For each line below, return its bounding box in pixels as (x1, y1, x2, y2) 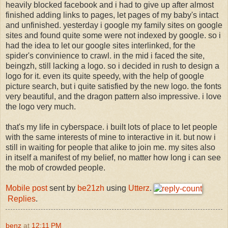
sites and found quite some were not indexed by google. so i (6, 31, 221, 40)
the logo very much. (6, 102, 76, 111)
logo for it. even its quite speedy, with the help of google (6, 71, 204, 80)
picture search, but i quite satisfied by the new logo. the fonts (6, 81, 221, 91)
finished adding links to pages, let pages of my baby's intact (6, 10, 218, 19)
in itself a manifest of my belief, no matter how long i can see (6, 153, 221, 162)
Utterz (128, 183, 150, 192)
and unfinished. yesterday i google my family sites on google (6, 20, 222, 30)
